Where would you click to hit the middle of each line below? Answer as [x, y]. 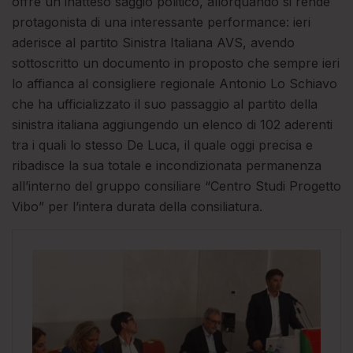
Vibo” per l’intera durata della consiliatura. [137, 207]
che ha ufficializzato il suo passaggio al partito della [165, 104]
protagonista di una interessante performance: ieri [161, 22]
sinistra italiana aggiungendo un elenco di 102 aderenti [172, 125]
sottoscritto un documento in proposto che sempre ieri [176, 63]
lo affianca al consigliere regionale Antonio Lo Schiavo [175, 84]
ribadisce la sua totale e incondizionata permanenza [167, 166]
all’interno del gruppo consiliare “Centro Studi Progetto [176, 186]
